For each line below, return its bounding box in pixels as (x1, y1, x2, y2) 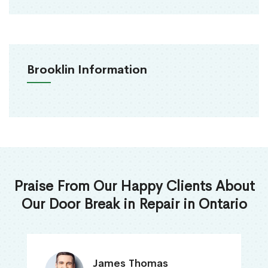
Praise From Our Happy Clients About (13, 177, 255, 196)
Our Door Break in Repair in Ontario (21, 195, 247, 214)
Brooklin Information (27, 62, 147, 78)
